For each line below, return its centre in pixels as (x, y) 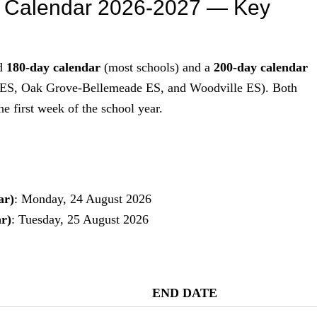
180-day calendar (53, 67)
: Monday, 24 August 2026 (83, 198)
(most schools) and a (157, 67)
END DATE (185, 293)
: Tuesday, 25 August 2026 (80, 219)
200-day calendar (261, 67)
